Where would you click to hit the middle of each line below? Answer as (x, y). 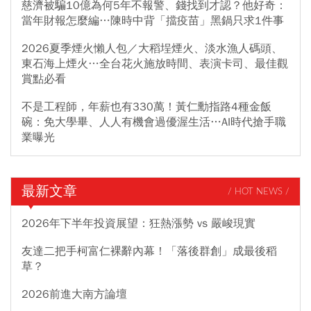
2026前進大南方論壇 (74, 295)
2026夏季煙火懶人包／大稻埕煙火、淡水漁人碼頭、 (152, 49)
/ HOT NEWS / (259, 192)
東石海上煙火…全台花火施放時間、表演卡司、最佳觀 (155, 64)
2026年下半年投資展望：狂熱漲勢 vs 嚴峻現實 (138, 224)
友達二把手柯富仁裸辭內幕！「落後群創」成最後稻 (149, 252)
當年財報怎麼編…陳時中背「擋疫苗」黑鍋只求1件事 (153, 21)
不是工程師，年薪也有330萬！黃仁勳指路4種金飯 (146, 107)
